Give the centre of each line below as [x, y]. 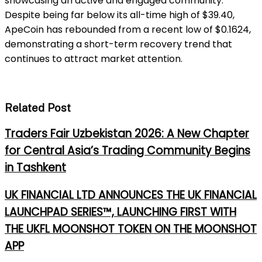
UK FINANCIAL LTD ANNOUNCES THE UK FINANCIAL [131, 195]
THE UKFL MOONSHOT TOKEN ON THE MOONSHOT [131, 229]
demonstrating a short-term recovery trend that [118, 44]
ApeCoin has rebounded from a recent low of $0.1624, [128, 30]
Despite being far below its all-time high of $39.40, [120, 15]
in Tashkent [35, 167]
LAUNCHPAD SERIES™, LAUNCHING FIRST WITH [120, 212]
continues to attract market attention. [94, 59]
